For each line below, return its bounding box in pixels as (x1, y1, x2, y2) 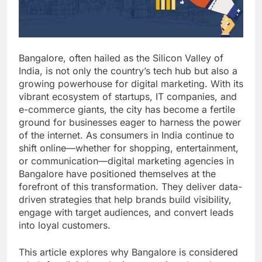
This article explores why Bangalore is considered (19, 246, 238, 258)
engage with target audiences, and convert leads (19, 206, 233, 218)
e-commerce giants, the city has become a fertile (19, 103, 235, 115)
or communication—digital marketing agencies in (19, 154, 234, 167)
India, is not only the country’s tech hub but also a (19, 64, 237, 77)
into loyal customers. (19, 219, 111, 231)
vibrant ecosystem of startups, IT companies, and (19, 90, 237, 102)
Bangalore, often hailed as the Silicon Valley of (19, 51, 223, 64)
